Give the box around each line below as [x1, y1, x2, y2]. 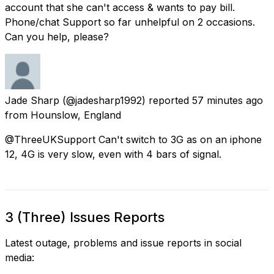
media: [5, 251, 34, 264]
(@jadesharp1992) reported [62, 94, 189, 106]
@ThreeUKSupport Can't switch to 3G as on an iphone [5, 133, 262, 146]
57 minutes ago [192, 94, 263, 106]
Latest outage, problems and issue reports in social [5, 236, 242, 249]
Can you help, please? [5, 30, 109, 43]
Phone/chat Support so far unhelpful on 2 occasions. [5, 15, 255, 28]
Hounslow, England [31, 108, 121, 121]
